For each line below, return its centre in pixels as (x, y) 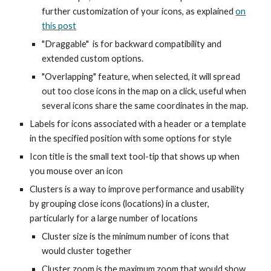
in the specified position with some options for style (131, 138)
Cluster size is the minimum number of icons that (136, 236)
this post (59, 26)
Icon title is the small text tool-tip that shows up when (135, 156)
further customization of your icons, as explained (139, 11)
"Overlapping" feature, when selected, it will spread (141, 77)
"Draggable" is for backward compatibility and (132, 44)
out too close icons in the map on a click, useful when (144, 91)
